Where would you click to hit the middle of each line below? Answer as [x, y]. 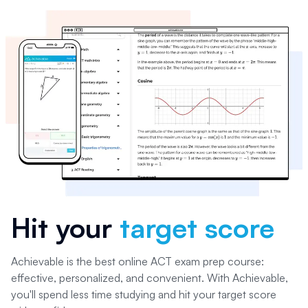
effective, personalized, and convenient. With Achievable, [150, 277]
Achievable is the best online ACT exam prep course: [137, 261]
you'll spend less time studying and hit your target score [144, 294]
